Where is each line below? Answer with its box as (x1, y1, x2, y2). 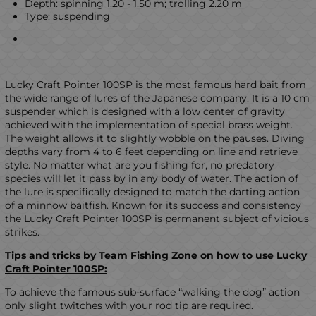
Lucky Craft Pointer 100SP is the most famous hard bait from (5, 78, 306, 91)
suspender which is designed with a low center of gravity (5, 104, 285, 118)
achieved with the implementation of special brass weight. (5, 118, 293, 131)
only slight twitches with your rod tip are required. (5, 298, 253, 312)
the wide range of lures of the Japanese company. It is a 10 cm (5, 91, 310, 104)
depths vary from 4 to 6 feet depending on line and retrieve (5, 145, 298, 158)
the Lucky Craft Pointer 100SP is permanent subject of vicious (5, 212, 309, 225)
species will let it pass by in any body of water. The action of (5, 171, 298, 185)
